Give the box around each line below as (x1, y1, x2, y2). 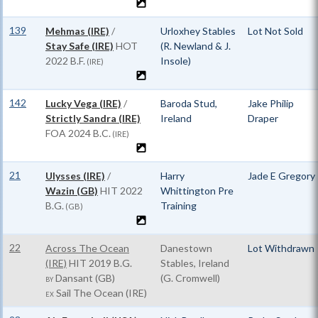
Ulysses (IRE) (45, 170, 105, 182)
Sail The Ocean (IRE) (54, 287, 147, 299)
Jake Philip (248, 97, 294, 109)
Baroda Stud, (160, 97, 217, 109)
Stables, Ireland (160, 257, 229, 269)
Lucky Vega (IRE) (45, 97, 121, 109)
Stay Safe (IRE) (45, 40, 114, 52)
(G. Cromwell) (160, 272, 220, 284)
